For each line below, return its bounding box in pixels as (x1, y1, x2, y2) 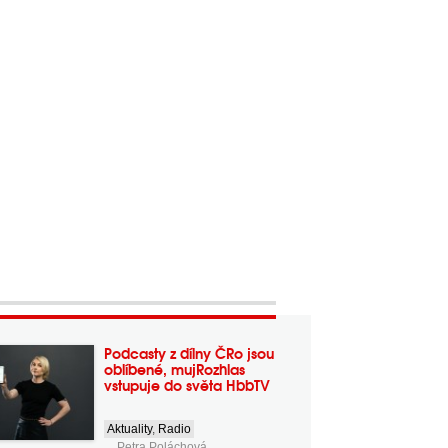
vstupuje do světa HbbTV (103, 374, 270, 396)
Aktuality (106, 422, 152, 436)
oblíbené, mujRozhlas (103, 358, 245, 380)
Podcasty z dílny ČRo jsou (103, 342, 274, 364)
